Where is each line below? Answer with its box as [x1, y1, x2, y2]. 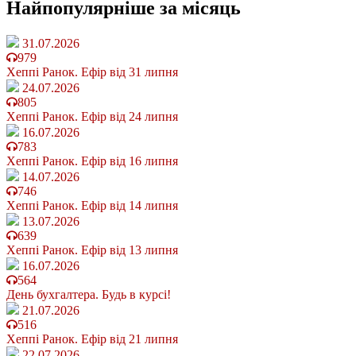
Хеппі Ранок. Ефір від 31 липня [6, 65, 178, 79]
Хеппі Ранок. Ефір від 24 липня [6, 110, 178, 124]
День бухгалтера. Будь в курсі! [6, 288, 171, 302]
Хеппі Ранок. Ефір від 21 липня [6, 332, 178, 346]
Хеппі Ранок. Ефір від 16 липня [6, 154, 178, 168]
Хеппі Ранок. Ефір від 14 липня [6, 199, 178, 213]
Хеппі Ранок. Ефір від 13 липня [6, 243, 178, 257]
